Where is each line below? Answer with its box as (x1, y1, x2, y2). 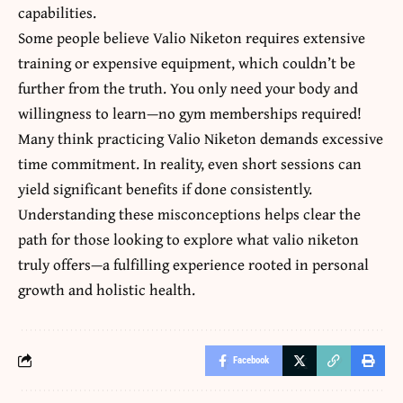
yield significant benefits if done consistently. (18, 176, 312, 200)
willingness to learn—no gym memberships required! (18, 101, 362, 124)
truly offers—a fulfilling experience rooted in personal (18, 252, 369, 275)
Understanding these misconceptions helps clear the (18, 201, 361, 225)
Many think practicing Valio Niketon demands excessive (18, 126, 383, 149)
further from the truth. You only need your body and (18, 76, 358, 99)
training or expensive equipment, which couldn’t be (18, 50, 355, 74)
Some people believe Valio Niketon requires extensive (18, 25, 365, 49)
